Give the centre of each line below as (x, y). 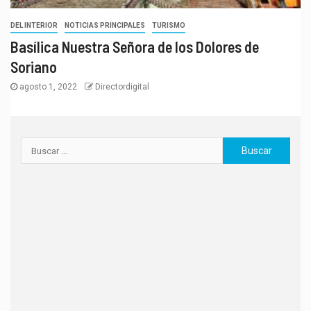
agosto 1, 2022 (48, 87)
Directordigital (122, 87)
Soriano (34, 67)
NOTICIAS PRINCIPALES (105, 26)
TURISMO (169, 26)
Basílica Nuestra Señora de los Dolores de (135, 47)
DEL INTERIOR (34, 26)
